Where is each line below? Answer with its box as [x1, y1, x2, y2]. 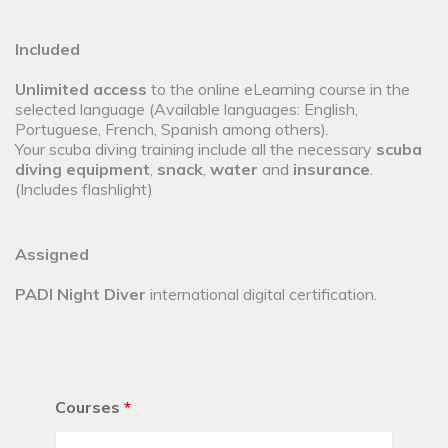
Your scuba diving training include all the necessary [15, 139, 372, 160]
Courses [55, 397, 120, 418]
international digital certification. [146, 284, 377, 305]
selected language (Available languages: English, [15, 99, 358, 120]
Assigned [15, 244, 89, 265]
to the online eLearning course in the [147, 79, 410, 100]
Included [15, 39, 80, 60]
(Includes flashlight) [15, 179, 153, 200]
